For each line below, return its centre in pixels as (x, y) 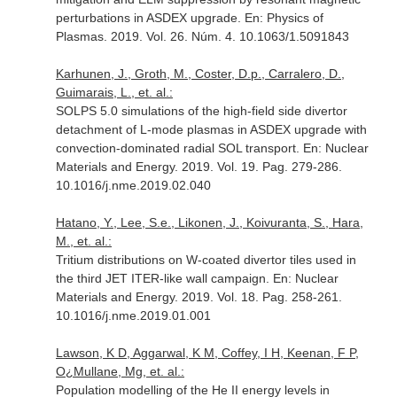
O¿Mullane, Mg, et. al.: (120, 371)
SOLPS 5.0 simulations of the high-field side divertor (201, 111)
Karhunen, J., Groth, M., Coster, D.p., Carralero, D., (200, 74)
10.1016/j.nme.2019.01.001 (133, 315)
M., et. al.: (83, 241)
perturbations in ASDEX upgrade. (150, 18)
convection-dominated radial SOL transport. (179, 148)
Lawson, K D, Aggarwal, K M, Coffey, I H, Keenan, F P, (207, 353)
